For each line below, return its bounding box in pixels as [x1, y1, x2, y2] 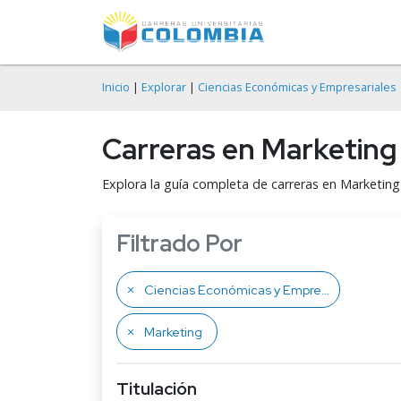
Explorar [141, 80, 186, 95]
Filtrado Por [116, 228, 243, 259]
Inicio [102, 80, 130, 95]
